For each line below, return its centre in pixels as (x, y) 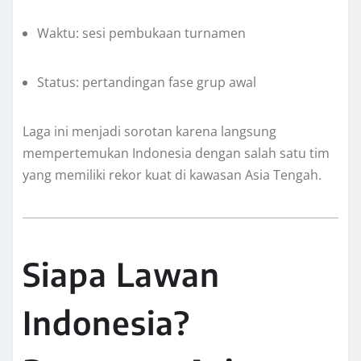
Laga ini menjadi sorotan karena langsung (149, 131)
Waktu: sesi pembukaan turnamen (141, 33)
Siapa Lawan (121, 274)
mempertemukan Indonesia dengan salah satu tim (176, 153)
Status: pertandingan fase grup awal (147, 82)
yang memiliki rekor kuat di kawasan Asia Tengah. (172, 174)
